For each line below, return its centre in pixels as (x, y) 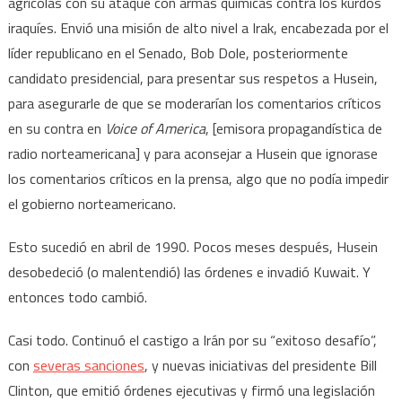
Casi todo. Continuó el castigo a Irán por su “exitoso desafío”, (192, 340)
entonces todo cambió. (77, 297)
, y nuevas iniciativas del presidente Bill (260, 365)
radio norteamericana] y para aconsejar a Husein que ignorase (192, 153)
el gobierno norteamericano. (92, 203)
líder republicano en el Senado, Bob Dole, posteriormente (178, 52)
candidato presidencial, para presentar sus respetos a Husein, (192, 78)
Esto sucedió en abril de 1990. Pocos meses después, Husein (192, 246)
